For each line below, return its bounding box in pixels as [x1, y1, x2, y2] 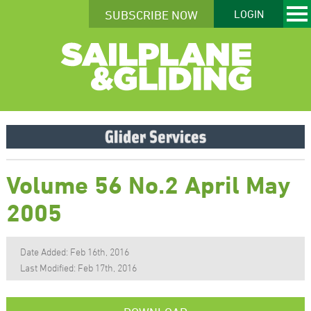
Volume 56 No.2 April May [6, 170, 290, 199]
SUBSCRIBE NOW [105, 8, 198, 22]
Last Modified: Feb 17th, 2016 [19, 261, 137, 274]
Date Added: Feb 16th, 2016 [19, 245, 129, 258]
